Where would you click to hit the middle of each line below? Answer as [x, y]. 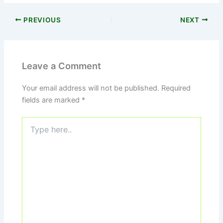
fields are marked [52, 100]
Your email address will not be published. [91, 88]
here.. [31, 131]
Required [176, 88]
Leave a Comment [62, 66]
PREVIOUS [41, 20]
